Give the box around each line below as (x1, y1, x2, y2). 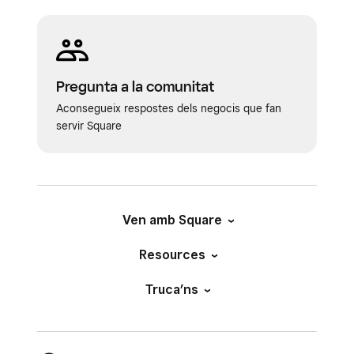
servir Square (56, 119, 122, 132)
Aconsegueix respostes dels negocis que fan (56, 102, 281, 115)
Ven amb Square (122, 213, 222, 228)
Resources (138, 247, 205, 262)
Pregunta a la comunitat (56, 77, 214, 95)
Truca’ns (145, 282, 198, 297)
